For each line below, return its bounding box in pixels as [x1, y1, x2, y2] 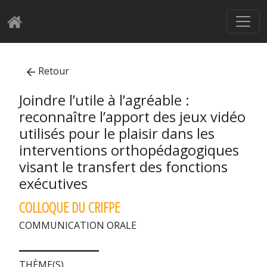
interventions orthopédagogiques [19, 141, 239, 160]
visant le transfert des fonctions [19, 157, 228, 176]
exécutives [19, 174, 88, 193]
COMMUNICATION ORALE [19, 219, 136, 232]
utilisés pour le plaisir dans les [19, 124, 215, 143]
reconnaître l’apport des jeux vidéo [19, 107, 246, 126]
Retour [38, 64, 70, 77]
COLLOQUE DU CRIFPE [19, 197, 120, 217]
